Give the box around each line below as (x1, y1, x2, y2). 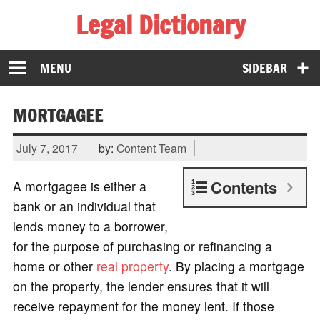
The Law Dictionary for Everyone (12, 39, 199, 58)
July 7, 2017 (16, 140, 78, 156)
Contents (211, 175, 278, 199)
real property (96, 256, 169, 275)
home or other (12, 256, 96, 275)
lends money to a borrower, (12, 216, 168, 235)
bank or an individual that (12, 196, 156, 215)
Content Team (116, 140, 186, 156)
